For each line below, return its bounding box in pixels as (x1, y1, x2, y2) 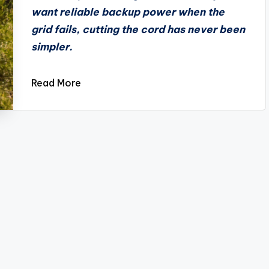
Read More (31, 77, 82, 89)
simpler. (31, 40, 73, 53)
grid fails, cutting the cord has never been (31, 23, 246, 36)
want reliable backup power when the (31, 5, 225, 19)
